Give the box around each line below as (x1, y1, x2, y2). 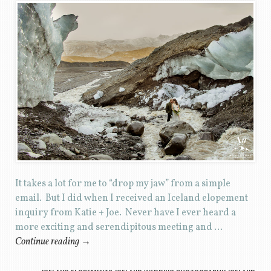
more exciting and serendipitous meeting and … (15, 220, 223, 234)
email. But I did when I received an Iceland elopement (15, 191, 248, 205)
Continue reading (15, 235, 81, 249)
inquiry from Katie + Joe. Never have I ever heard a (15, 206, 236, 220)
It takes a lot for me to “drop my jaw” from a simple (15, 177, 230, 191)
